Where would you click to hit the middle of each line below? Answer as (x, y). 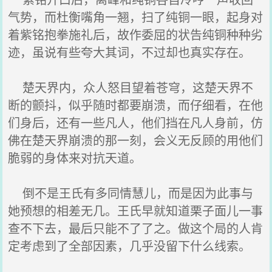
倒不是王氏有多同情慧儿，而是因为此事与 (131, 193)
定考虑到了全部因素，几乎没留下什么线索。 (130, 246)
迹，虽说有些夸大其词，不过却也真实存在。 (130, 52)
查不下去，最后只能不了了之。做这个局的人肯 (136, 228)
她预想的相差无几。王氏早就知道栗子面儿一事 (136, 210)
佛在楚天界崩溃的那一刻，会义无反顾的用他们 (136, 140)
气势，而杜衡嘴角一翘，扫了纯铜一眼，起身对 (136, 17)
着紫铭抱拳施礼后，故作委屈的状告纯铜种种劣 (136, 34)
